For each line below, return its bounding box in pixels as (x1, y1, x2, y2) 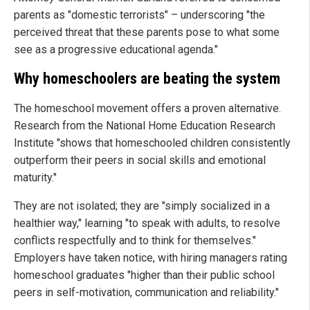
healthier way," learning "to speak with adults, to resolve (14, 217, 280, 230)
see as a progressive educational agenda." (14, 42, 218, 56)
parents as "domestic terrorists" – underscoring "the (14, 8, 265, 21)
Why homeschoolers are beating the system (14, 69, 280, 87)
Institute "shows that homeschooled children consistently (14, 136, 291, 149)
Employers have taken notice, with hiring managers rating (14, 251, 287, 264)
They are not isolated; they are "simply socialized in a (14, 199, 270, 212)
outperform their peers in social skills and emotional (14, 154, 266, 167)
